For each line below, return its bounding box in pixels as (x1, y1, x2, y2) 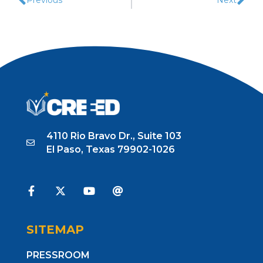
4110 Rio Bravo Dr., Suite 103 (46, 130, 182, 142)
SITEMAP (26, 222, 84, 237)
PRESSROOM (26, 249, 90, 261)
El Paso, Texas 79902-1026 (46, 144, 176, 156)
